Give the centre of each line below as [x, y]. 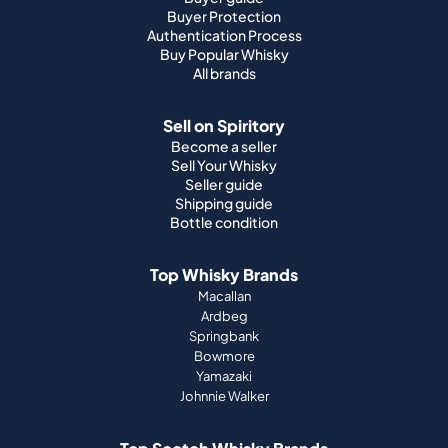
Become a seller [224, 145]
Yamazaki [224, 375]
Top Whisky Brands [224, 274]
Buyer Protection [224, 15]
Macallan [224, 295]
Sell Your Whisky [224, 164]
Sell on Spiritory [224, 125]
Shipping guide [224, 202]
